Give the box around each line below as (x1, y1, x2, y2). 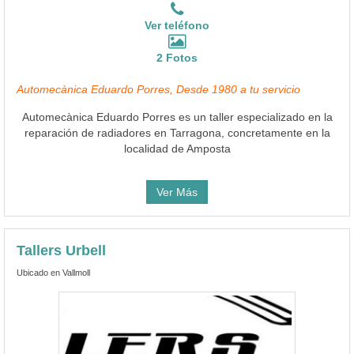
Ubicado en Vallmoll (17, 267, 90, 277)
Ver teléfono (145, 18, 209, 32)
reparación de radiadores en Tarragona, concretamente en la (24, 126, 330, 139)
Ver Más (156, 185, 198, 198)
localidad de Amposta (123, 141, 231, 155)
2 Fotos (156, 51, 198, 64)
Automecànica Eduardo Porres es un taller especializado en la (21, 110, 333, 123)
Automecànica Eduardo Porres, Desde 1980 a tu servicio (17, 82, 300, 96)
